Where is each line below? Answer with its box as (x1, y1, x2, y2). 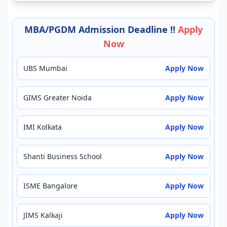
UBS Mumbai (23, 63, 67, 73)
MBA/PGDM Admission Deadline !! (24, 23, 178, 35)
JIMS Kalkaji (23, 210, 63, 220)
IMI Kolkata (23, 122, 62, 132)
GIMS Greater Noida (23, 93, 92, 102)
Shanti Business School (23, 152, 102, 161)
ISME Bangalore (23, 181, 78, 191)
